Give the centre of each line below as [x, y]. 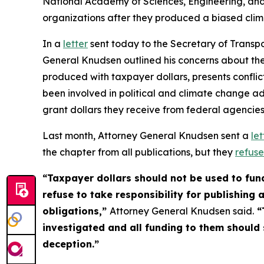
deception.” [71, 244]
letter [75, 43]
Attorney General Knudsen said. [182, 211]
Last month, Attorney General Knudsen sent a [147, 135]
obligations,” [76, 211]
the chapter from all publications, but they [139, 152]
